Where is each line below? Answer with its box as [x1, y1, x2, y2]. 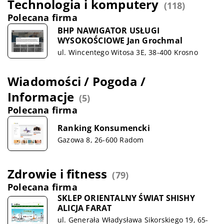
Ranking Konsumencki [57, 122, 150, 133]
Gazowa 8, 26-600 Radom [57, 134, 144, 144]
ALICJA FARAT [57, 202, 112, 213]
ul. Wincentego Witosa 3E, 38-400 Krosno [57, 47, 198, 57]
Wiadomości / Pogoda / [7, 73, 146, 89]
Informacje [7, 88, 74, 105]
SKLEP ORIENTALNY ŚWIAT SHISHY [57, 192, 195, 203]
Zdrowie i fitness [7, 165, 107, 182]
